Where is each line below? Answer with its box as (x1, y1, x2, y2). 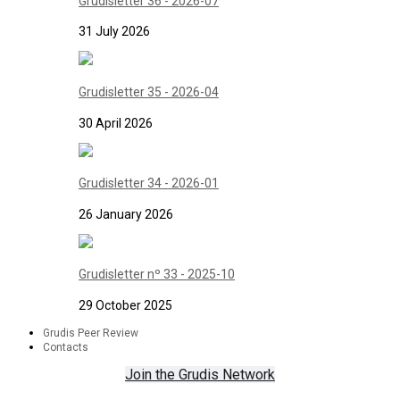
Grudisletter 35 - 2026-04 (79, 85, 219, 100)
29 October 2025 (79, 298, 172, 313)
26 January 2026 (79, 206, 173, 221)
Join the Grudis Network (125, 366, 275, 384)
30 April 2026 (79, 115, 153, 130)
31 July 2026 (79, 24, 150, 39)
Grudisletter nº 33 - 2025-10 (79, 267, 235, 282)
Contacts (43, 341, 88, 354)
